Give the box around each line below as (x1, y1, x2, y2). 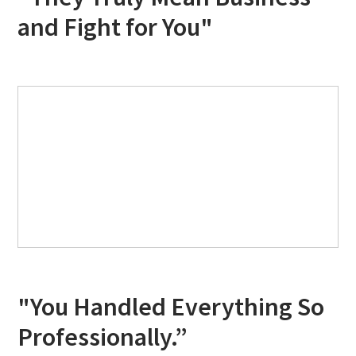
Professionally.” (17, 321, 188, 354)
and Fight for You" (17, 11, 214, 44)
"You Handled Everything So (17, 291, 325, 323)
